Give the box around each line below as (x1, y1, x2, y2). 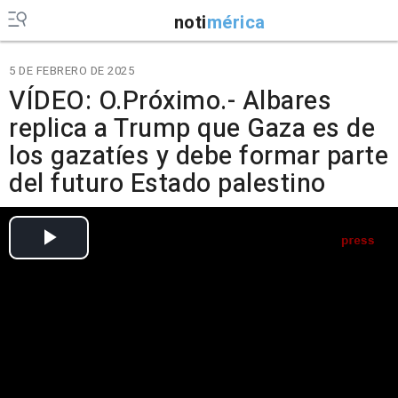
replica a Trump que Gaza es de (9, 110, 375, 147)
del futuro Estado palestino (9, 165, 326, 203)
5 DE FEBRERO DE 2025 (9, 62, 134, 79)
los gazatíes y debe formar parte (9, 138, 388, 175)
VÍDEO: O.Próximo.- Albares (9, 83, 331, 120)
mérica (206, 9, 266, 36)
